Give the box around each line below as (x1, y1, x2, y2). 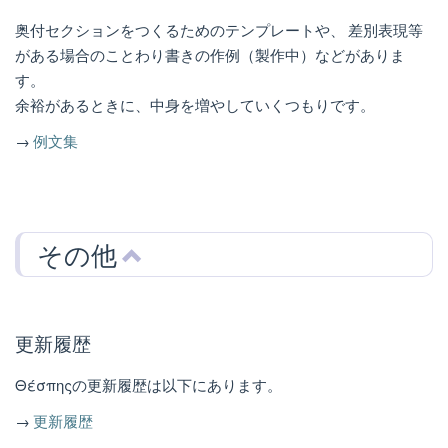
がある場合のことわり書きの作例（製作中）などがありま (15, 46, 405, 65)
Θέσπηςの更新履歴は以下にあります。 (15, 376, 282, 395)
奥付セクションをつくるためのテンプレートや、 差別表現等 (15, 21, 423, 40)
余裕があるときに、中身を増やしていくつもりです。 (15, 96, 375, 115)
